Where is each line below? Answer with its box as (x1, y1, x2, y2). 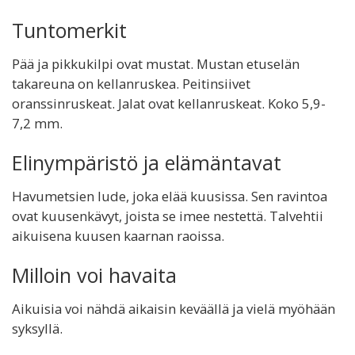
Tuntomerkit (12, 17, 127, 44)
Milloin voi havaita (12, 261, 177, 288)
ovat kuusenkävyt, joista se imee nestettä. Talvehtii (12, 207, 323, 225)
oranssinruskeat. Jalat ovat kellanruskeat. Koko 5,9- (12, 94, 326, 113)
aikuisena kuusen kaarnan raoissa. (12, 227, 224, 245)
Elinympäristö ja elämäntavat (12, 149, 281, 176)
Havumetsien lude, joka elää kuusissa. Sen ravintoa (12, 187, 327, 205)
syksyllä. (12, 319, 63, 338)
